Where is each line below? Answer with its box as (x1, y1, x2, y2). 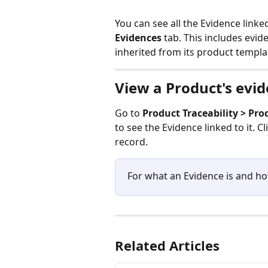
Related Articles (115, 236, 220, 255)
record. (115, 135, 148, 148)
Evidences (115, 31, 162, 44)
